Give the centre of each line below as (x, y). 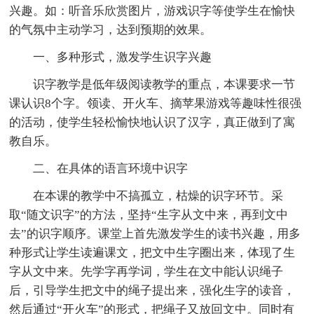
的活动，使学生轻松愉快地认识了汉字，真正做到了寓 (152, 122)
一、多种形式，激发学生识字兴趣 (123, 57)
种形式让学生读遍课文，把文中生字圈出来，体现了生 (152, 252)
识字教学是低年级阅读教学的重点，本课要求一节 (164, 84)
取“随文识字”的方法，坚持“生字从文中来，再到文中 (149, 214)
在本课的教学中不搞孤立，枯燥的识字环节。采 (158, 196)
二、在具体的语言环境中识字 (111, 168)
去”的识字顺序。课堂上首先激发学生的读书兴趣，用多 (155, 233)
